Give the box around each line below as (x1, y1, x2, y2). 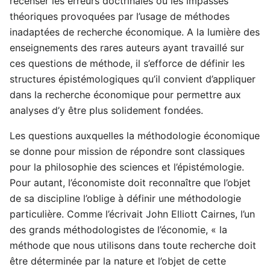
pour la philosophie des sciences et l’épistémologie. (10, 160, 244, 173)
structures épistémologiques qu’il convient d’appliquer (10, 72, 256, 85)
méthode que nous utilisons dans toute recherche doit (10, 239, 256, 251)
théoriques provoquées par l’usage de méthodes (10, 10, 230, 22)
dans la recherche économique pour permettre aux (10, 88, 241, 101)
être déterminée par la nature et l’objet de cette (10, 254, 226, 267)
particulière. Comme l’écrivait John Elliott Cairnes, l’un (10, 207, 255, 220)
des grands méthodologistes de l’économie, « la (10, 223, 227, 236)
